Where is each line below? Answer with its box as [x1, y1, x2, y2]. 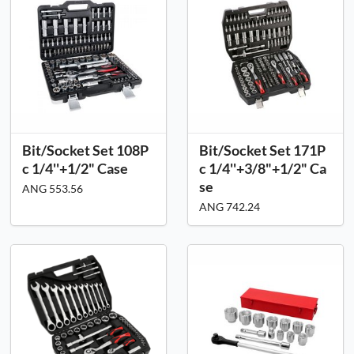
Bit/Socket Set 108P [22, 141, 149, 160]
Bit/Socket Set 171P [199, 141, 326, 160]
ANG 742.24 [199, 200, 260, 214]
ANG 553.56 [22, 182, 83, 196]
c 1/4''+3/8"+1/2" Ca [199, 160, 326, 178]
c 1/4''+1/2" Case [22, 160, 128, 178]
